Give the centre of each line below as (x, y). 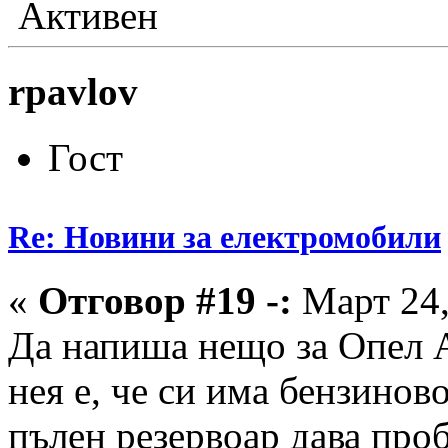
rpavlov (73, 92)
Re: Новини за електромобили (224, 236)
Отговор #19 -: (165, 300)
